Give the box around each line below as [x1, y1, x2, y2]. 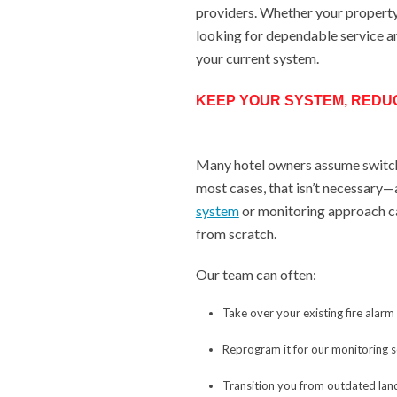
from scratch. [195, 224, 276, 242]
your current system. [195, 49, 319, 66]
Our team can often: [195, 265, 319, 283]
